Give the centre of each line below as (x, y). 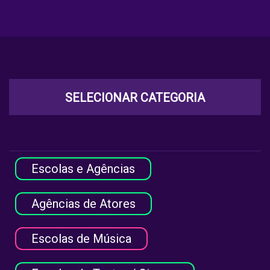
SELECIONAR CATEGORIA (135, 98)
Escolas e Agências (83, 169)
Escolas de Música (81, 239)
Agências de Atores (83, 204)
